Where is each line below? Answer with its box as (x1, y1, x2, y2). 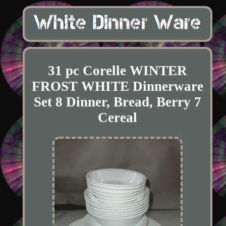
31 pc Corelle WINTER (47, 63, 187, 78)
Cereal (97, 109, 137, 125)
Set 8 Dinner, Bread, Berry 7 (33, 94, 201, 109)
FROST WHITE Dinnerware (31, 78, 203, 94)
